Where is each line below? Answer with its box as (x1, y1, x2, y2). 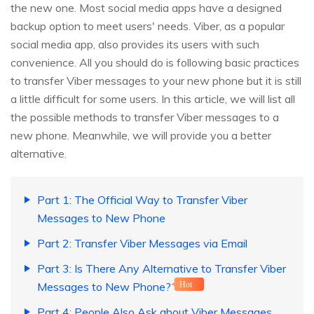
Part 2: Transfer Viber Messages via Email (37, 236, 247, 251)
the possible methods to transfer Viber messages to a (11, 110, 279, 125)
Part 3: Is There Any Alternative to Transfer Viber (37, 261, 286, 276)
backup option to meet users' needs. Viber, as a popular (11, 19, 285, 34)
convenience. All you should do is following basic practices (11, 55, 299, 70)
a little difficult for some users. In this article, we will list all (11, 92, 295, 107)
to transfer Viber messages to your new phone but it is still (11, 74, 301, 88)
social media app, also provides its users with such (11, 37, 259, 52)
